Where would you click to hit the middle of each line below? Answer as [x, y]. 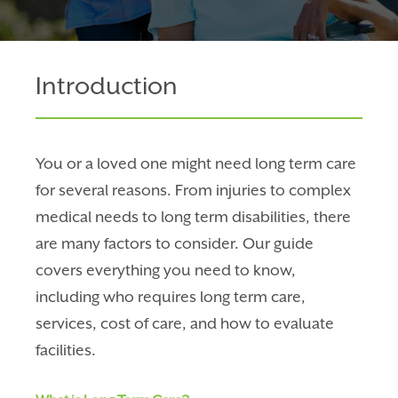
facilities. [66, 350]
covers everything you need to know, [166, 270]
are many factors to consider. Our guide [175, 243]
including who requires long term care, [171, 297]
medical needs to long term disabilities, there [194, 217]
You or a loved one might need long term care [196, 163]
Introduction [107, 85]
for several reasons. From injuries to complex [194, 190]
